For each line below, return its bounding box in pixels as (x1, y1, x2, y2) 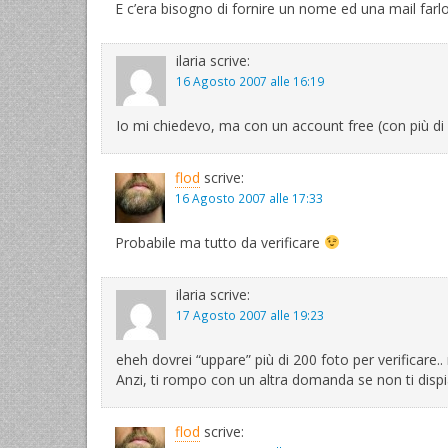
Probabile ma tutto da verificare (115, 233, 324, 252)
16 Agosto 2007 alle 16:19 (176, 73, 324, 89)
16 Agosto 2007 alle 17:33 (175, 190, 323, 206)
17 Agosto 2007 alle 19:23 (176, 307, 324, 323)
